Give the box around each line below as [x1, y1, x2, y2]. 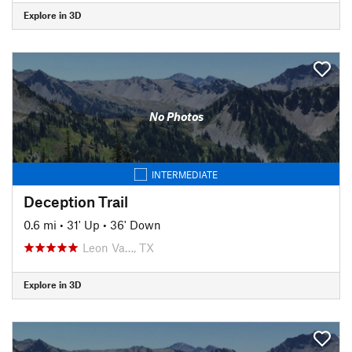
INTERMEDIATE [152, 168, 218, 180]
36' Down [110, 217, 161, 232]
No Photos [148, 109, 203, 123]
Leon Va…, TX [82, 240, 154, 255]
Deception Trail [24, 192, 128, 211]
